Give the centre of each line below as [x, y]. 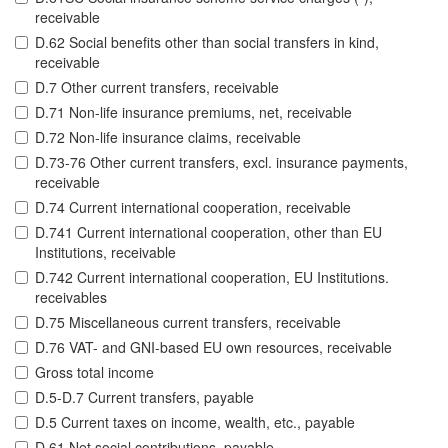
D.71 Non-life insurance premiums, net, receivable [193, 112]
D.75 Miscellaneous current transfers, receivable [188, 322]
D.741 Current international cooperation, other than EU [208, 232]
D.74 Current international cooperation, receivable [193, 207]
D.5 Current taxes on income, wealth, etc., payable [195, 422]
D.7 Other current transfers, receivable [157, 87]
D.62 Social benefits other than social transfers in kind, [207, 42]
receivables [71, 297]
